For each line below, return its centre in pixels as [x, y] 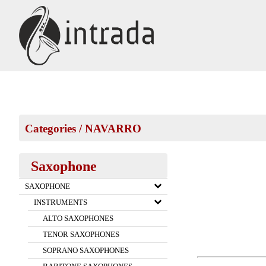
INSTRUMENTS [61, 202]
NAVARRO [113, 129]
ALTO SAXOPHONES [78, 218]
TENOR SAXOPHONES [81, 234]
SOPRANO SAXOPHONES [86, 250]
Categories [50, 129]
